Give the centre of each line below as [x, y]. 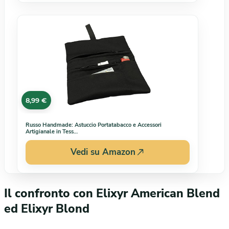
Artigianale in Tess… [52, 131]
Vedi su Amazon [103, 152]
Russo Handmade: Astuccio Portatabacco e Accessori [94, 125]
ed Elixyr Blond [47, 209]
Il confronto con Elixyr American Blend [112, 193]
